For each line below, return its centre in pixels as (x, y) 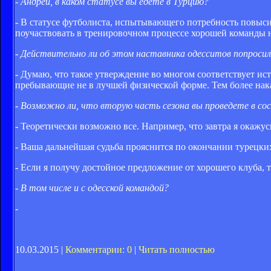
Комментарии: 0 (99, 249)
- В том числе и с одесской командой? (92, 188)
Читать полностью (177, 249)
